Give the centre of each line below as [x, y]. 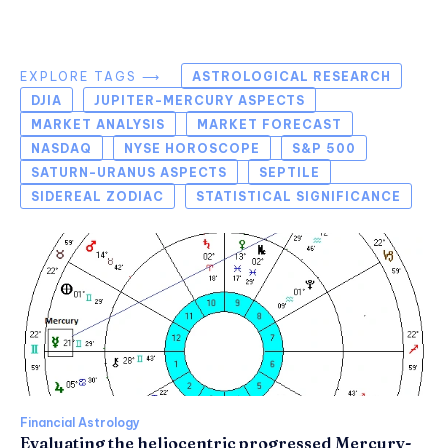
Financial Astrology [80, 423]
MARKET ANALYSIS [98, 124]
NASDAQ [61, 148]
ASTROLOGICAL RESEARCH [291, 76]
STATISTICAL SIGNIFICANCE [298, 196]
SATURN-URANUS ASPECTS [129, 172]
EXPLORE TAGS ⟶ [90, 76]
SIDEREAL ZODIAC [97, 196]
